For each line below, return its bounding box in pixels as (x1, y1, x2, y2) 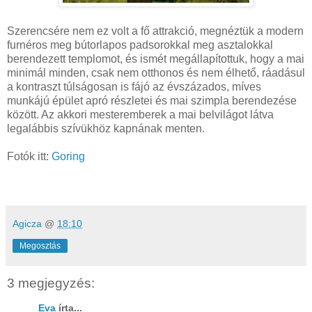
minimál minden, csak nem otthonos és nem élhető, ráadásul (7, 66, 305, 79)
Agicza (13, 217, 42, 229)
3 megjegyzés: (7, 275, 95, 290)
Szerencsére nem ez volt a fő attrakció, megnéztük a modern (7, 24, 304, 37)
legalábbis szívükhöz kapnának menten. (7, 122, 205, 134)
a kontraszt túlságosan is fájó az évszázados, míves (7, 80, 261, 93)
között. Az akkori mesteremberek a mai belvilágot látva (7, 108, 274, 120)
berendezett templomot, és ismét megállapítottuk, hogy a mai (7, 52, 304, 65)
